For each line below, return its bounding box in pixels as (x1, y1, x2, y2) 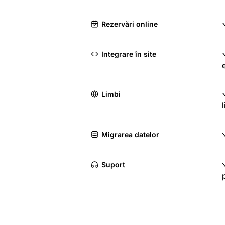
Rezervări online (101, 20, 158, 29)
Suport (101, 160, 125, 169)
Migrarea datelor (101, 130, 159, 139)
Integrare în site (101, 50, 156, 59)
